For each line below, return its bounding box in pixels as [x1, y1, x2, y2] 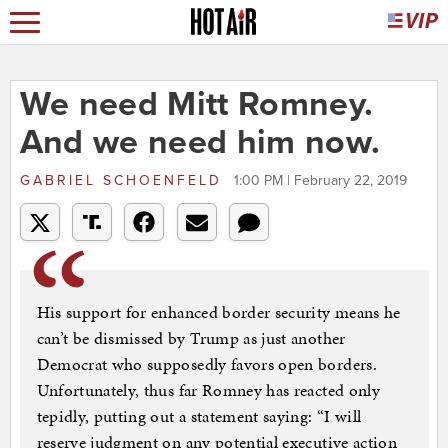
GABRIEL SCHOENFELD [19, 172, 229, 190]
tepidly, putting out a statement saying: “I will [36, 404, 362, 429]
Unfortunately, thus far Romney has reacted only [36, 378, 380, 403]
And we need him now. [19, 122, 381, 164]
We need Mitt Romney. [19, 84, 374, 126]
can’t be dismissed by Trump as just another [36, 326, 346, 351]
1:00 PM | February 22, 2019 [233, 172, 407, 190]
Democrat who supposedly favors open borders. [36, 352, 377, 377]
